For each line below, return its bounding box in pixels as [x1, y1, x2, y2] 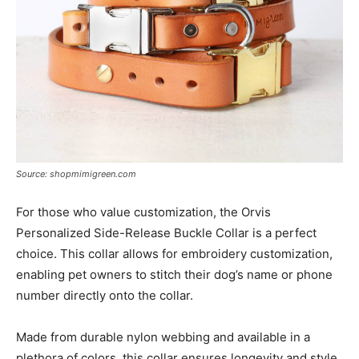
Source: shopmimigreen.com [16, 167, 136, 179]
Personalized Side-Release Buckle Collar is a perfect [16, 224, 317, 240]
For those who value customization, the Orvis [16, 204, 271, 220]
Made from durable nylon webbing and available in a [16, 329, 310, 345]
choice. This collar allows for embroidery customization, [16, 245, 333, 261]
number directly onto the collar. [16, 287, 193, 303]
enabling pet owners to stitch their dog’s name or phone [16, 266, 333, 282]
